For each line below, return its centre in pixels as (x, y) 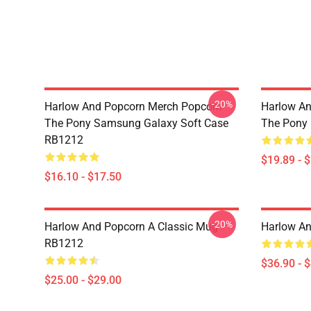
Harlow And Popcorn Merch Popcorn (133, 107)
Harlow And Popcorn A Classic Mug (131, 227)
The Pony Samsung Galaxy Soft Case (136, 123)
